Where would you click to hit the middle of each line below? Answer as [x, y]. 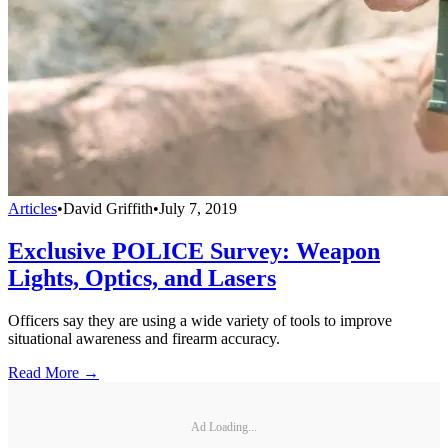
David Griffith [108, 209]
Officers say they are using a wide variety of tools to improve [200, 320]
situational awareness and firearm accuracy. [144, 338]
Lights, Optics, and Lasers [142, 278]
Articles [32, 209]
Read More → [53, 372]
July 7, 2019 [198, 209]
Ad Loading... [224, 426]
